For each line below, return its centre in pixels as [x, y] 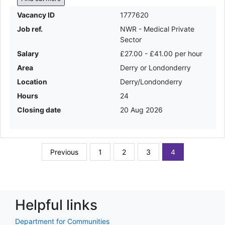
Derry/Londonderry [151, 81]
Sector [131, 39]
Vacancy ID [36, 15]
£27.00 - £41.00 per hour [161, 53]
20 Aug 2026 [141, 109]
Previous [64, 152]
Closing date [39, 109]
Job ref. [30, 29]
